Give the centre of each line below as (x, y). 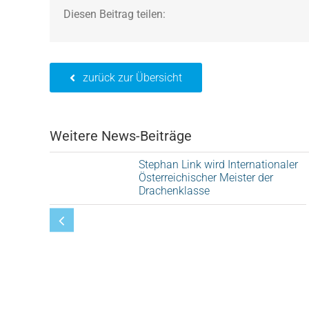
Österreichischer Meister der (206, 178)
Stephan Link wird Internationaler (218, 165)
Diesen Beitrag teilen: (114, 14)
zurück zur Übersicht (133, 78)
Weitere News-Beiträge (120, 136)
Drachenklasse (174, 191)
